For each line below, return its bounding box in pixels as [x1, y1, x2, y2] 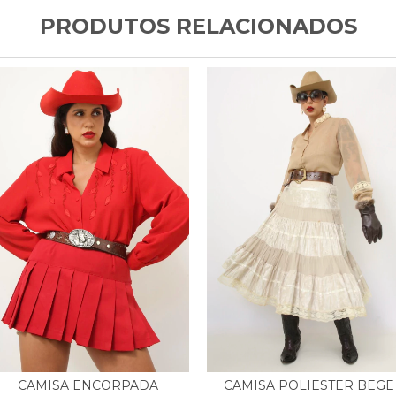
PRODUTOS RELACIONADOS [39, 13, 357, 39]
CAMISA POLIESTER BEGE [223, 377, 394, 393]
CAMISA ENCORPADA [17, 377, 158, 394]
